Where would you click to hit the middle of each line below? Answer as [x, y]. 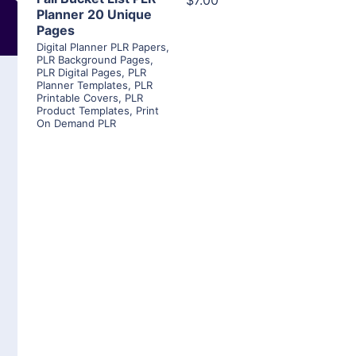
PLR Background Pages [93, 60]
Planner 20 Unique [94, 15]
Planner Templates [82, 85]
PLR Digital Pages [79, 73]
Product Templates [83, 111]
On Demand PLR [76, 124]
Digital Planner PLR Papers [101, 47]
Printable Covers [77, 98]
